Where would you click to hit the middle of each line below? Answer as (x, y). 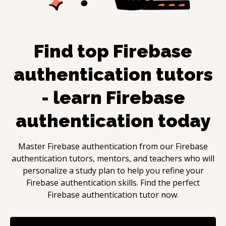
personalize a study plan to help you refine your (113, 170)
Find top (73, 51)
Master (33, 146)
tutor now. (158, 194)
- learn (73, 97)
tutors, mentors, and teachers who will (141, 158)
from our (156, 146)
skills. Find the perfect (159, 182)
